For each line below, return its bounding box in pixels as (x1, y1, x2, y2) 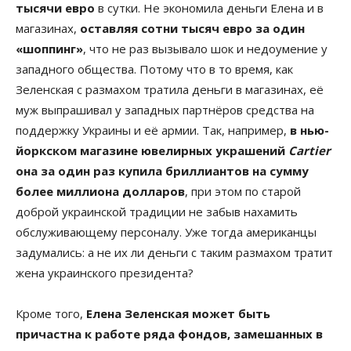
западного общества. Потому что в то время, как (16, 60, 293, 77)
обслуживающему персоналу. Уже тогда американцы (16, 223, 317, 240)
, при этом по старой (185, 183, 301, 199)
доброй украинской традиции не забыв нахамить (16, 203, 298, 219)
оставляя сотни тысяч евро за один (80, 20, 305, 36)
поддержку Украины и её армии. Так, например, (16, 121, 290, 138)
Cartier (285, 142, 331, 158)
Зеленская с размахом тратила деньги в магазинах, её (16, 81, 324, 97)
